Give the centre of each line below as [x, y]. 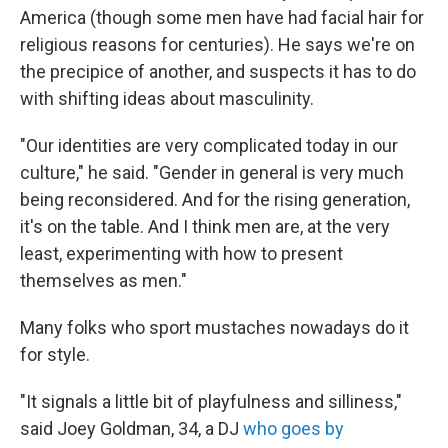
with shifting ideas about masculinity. [167, 98]
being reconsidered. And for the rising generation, [215, 199]
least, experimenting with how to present [181, 253]
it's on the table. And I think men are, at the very [205, 226]
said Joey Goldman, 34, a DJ [131, 428]
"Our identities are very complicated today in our [209, 145]
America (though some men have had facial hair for [222, 17]
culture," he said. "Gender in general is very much [212, 172]
